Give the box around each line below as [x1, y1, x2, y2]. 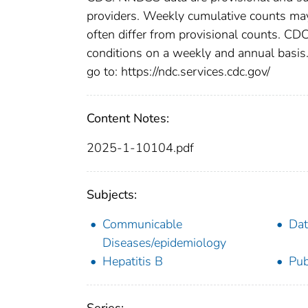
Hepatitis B [102, 253, 163, 270]
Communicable [102, 216, 182, 233]
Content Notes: [87, 110, 169, 127]
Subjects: [87, 186, 137, 203]
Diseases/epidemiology [102, 234, 226, 252]
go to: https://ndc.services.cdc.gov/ [87, 63, 270, 80]
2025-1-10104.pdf [87, 140, 194, 157]
